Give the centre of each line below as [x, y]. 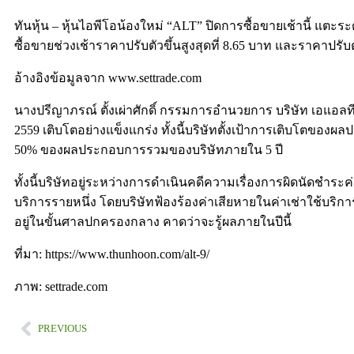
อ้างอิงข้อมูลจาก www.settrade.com [108, 78]
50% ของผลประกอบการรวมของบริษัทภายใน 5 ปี [149, 150]
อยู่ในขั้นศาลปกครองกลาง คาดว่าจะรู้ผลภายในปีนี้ [153, 222]
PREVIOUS [62, 328]
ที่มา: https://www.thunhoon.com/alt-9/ [112, 254]
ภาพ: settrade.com [61, 286]
